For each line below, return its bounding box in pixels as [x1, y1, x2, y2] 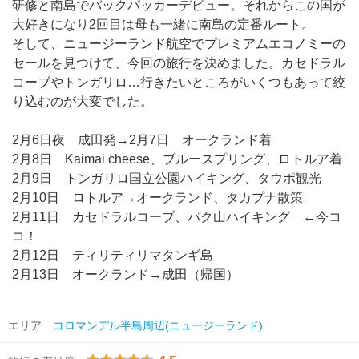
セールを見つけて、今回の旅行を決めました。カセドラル [12, 56, 345, 70]
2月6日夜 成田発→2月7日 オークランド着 [12, 133, 272, 147]
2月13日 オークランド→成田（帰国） [12, 268, 239, 281]
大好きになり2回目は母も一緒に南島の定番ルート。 [12, 18, 314, 31]
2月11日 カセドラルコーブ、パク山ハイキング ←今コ [12, 210, 341, 224]
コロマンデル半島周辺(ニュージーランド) [50, 319, 263, 332]
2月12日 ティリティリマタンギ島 [12, 248, 213, 262]
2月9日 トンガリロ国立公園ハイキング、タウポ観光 [12, 171, 321, 185]
